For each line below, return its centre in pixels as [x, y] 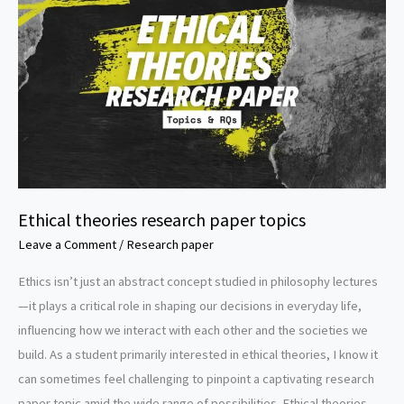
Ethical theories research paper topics [162, 219]
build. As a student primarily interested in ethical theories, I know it [198, 355]
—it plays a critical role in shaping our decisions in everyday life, [190, 306]
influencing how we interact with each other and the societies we [193, 331]
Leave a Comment [67, 244]
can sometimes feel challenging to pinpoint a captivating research [196, 379]
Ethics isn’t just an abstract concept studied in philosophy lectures [198, 282]
